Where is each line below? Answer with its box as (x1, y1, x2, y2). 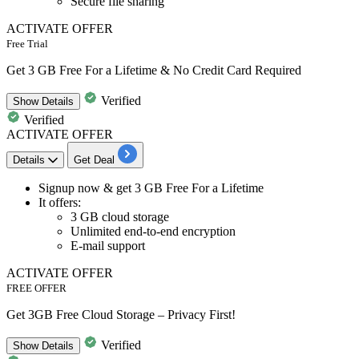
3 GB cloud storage (71, 210, 169, 224)
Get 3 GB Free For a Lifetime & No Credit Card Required (6, 63, 301, 78)
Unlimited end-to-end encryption (71, 224, 236, 239)
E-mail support (71, 239, 145, 253)
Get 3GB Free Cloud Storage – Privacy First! (6, 308, 236, 322)
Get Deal (74, 154, 115, 167)
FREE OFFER (6, 282, 67, 295)
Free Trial (6, 38, 48, 50)
